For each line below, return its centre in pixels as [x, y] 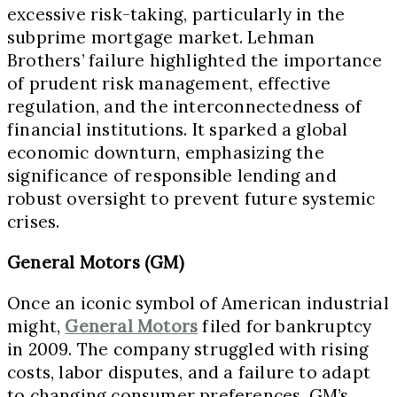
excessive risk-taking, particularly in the [176, 14]
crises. [34, 221]
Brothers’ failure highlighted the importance [195, 60]
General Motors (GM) [96, 262]
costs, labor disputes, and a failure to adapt [189, 372]
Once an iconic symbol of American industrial [198, 303]
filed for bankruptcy [285, 326]
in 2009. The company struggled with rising [188, 349]
